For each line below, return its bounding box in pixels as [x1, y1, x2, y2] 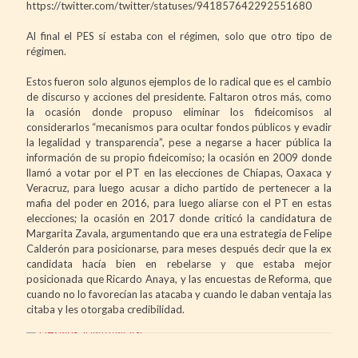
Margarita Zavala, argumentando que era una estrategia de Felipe [26, 226, 332, 240]
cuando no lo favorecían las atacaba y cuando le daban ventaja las [26, 287, 332, 300]
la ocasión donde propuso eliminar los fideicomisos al [26, 105, 332, 118]
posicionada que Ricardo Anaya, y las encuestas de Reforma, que [26, 272, 332, 285]
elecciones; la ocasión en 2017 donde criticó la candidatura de [26, 211, 332, 225]
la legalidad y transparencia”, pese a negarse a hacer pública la [26, 135, 332, 149]
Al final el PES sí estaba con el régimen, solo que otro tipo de [26, 29, 332, 42]
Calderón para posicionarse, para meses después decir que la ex [26, 241, 332, 255]
